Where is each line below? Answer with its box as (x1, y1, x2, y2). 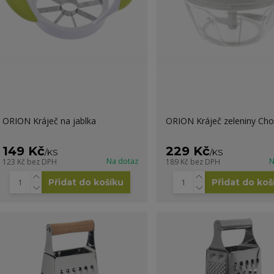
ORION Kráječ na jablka (2, 114, 96, 127)
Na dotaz (106, 155, 138, 166)
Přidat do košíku (48, 176, 124, 188)
